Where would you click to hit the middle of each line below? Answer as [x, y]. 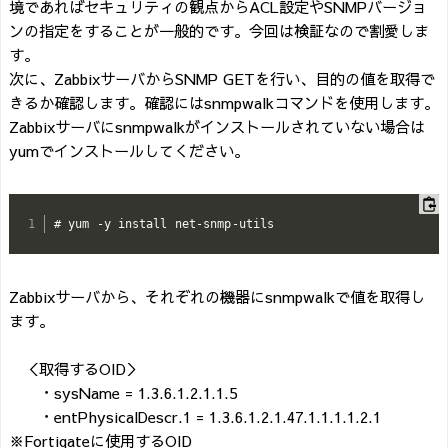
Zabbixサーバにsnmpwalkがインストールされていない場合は [217, 127]
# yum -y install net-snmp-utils [164, 224]
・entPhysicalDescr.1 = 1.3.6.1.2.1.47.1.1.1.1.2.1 [202, 416]
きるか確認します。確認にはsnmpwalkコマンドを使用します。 [224, 103]
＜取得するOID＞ [75, 368]
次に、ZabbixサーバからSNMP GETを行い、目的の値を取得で [222, 79]
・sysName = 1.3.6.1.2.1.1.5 [123, 392]
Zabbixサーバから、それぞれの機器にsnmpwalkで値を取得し [217, 296]
